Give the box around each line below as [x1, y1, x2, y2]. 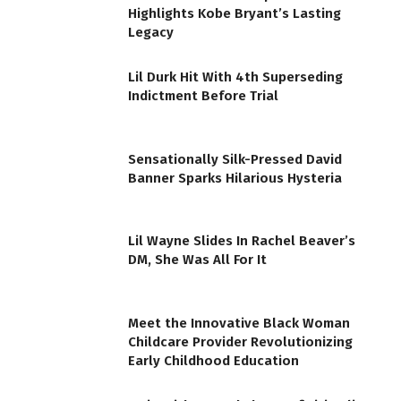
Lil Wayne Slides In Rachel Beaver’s [128, 233, 355, 250]
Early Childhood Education [128, 353, 299, 370]
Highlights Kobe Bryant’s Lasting [128, 5, 341, 22]
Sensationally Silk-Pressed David [128, 150, 342, 167]
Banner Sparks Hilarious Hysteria [128, 169, 342, 186]
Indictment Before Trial [128, 88, 278, 105]
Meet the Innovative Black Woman [128, 315, 350, 332]
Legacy [128, 24, 174, 41]
